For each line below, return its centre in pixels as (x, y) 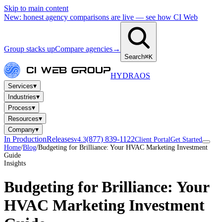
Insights (15, 163)
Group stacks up (29, 49)
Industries (22, 97)
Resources (23, 119)
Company (22, 130)
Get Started (186, 139)
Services (21, 86)
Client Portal (153, 139)
